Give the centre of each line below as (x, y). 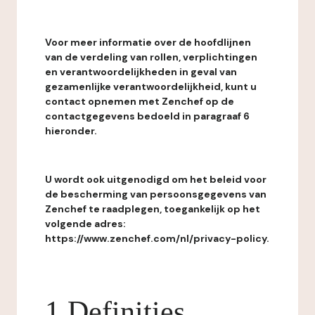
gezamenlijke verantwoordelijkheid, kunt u (151, 86)
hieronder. (71, 131)
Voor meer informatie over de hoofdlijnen (148, 42)
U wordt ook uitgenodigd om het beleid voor (156, 179)
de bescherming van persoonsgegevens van (156, 194)
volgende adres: (85, 224)
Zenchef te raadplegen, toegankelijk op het (153, 209)
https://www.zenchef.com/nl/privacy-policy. (157, 238)
